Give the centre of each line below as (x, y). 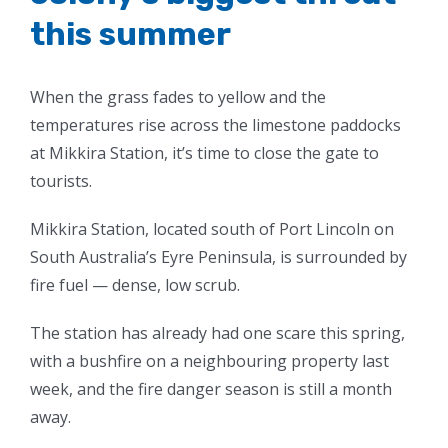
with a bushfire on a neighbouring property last (209, 361)
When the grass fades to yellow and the (178, 97)
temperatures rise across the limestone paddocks (215, 125)
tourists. (63, 181)
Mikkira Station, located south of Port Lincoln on (212, 229)
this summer (130, 34)
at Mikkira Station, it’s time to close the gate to (204, 153)
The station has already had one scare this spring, (217, 333)
